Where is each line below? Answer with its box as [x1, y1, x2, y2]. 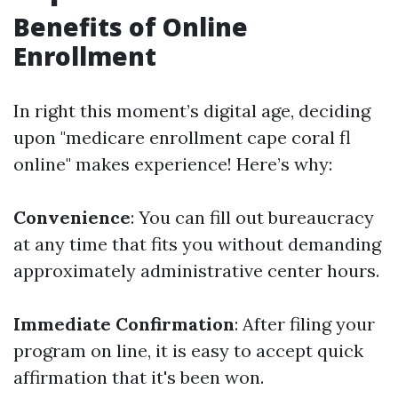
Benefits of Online [13, 10, 248, 44]
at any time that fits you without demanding [13, 233, 381, 255]
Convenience [13, 206, 131, 228]
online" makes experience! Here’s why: [13, 153, 332, 175]
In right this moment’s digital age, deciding [13, 99, 370, 122]
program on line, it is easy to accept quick [13, 339, 363, 362]
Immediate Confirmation [13, 313, 235, 335]
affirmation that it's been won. [13, 366, 264, 388]
